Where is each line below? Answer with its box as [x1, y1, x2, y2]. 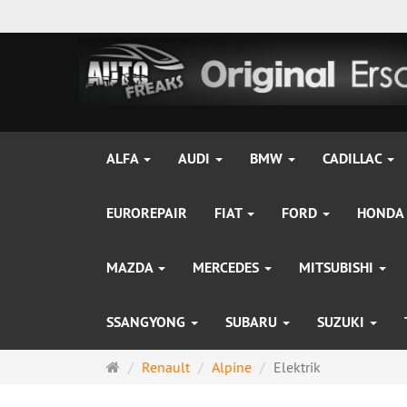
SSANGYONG [106, 313, 189, 332]
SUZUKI [317, 313, 368, 332]
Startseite [119, 357, 177, 375]
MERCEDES [193, 258, 263, 277]
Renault [142, 358, 190, 376]
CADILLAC [323, 149, 385, 168]
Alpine [212, 358, 252, 376]
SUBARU [225, 313, 281, 332]
